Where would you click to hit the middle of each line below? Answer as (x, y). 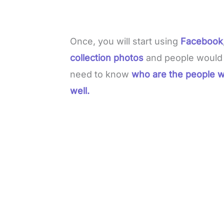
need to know (101, 74)
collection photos (108, 57)
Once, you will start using (125, 41)
